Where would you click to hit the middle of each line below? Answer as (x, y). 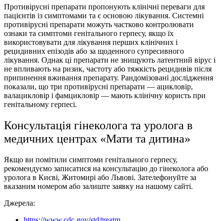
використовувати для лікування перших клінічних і (91, 42)
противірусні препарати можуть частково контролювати (99, 25)
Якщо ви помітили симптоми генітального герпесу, (91, 159)
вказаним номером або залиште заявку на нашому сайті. (99, 186)
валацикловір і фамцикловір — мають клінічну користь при (105, 96)
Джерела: (19, 203)
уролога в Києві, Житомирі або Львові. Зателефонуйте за (100, 177)
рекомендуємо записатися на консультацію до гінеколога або (106, 168)
